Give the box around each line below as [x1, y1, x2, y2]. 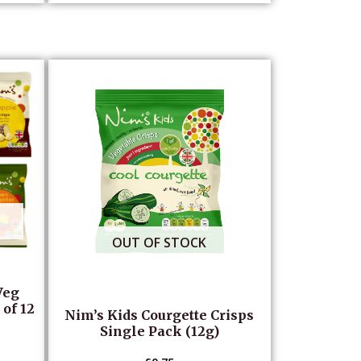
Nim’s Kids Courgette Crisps [64, 306, 255, 323]
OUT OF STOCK [112, 233, 207, 251]
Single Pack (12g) [99, 322, 219, 339]
